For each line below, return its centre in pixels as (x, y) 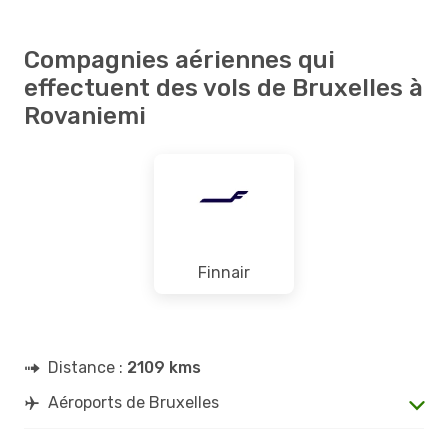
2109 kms (164, 367)
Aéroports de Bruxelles (133, 402)
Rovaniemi (85, 115)
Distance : (87, 367)
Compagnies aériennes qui (179, 59)
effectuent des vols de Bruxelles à (223, 87)
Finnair (224, 272)
